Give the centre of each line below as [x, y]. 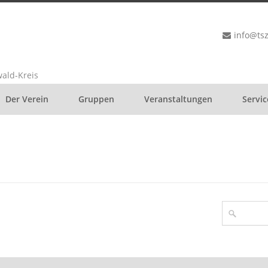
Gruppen [96, 99]
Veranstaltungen [178, 99]
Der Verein [27, 99]
